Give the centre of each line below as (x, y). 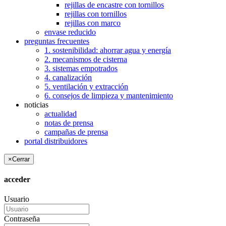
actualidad (61, 114)
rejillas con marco (93, 23)
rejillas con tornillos (96, 14)
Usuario (17, 199)
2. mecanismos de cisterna (86, 59)
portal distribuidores (56, 141)
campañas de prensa (76, 132)
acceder (17, 179)
